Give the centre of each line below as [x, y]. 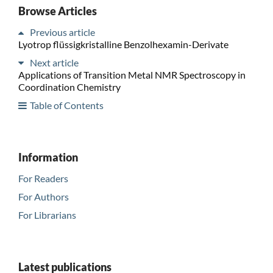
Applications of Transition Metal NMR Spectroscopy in [132, 74]
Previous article [62, 32]
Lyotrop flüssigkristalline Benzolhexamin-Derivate [123, 44]
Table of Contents [66, 105]
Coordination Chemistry [69, 87]
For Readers [43, 178]
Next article [54, 62]
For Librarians [47, 214]
